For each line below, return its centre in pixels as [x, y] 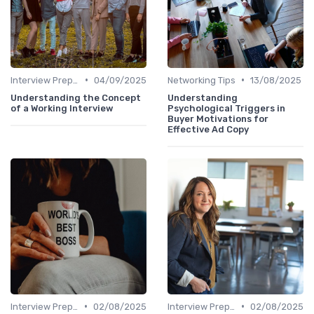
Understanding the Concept [76, 97]
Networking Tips [202, 80]
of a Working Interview [62, 108]
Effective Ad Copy [208, 129]
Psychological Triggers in [226, 108]
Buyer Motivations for [218, 118]
